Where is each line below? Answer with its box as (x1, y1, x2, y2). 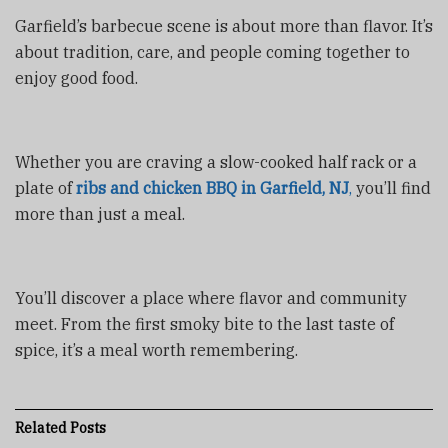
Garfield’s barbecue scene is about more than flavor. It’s (15, 15, 433, 36)
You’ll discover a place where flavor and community (15, 287, 407, 308)
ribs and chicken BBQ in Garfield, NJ (76, 177, 349, 198)
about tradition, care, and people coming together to (15, 41, 410, 62)
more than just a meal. (15, 203, 185, 224)
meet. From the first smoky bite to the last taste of (15, 313, 394, 334)
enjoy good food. (15, 67, 138, 88)
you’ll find (352, 177, 431, 198)
